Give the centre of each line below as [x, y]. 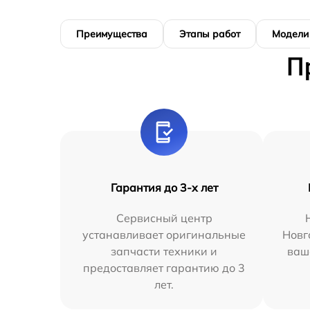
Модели [290, 34]
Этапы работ [210, 34]
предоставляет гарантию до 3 [164, 268]
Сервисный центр [164, 218]
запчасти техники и [164, 251]
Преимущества [112, 34]
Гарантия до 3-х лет [164, 188]
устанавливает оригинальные [164, 235]
